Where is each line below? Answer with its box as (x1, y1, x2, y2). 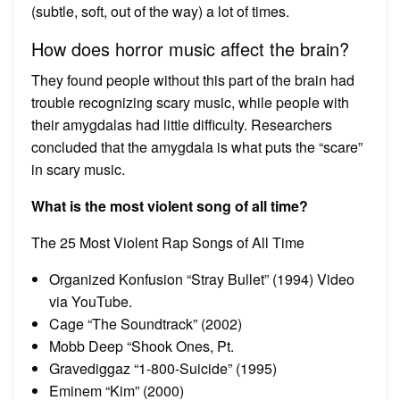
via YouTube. (49, 290, 132, 312)
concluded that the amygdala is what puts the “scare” (31, 136, 362, 157)
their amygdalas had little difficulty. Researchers (31, 113, 332, 135)
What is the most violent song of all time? (31, 195, 308, 216)
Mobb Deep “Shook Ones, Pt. (49, 335, 234, 356)
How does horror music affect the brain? (31, 35, 349, 62)
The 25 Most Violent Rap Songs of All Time (31, 231, 304, 253)
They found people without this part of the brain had (31, 69, 354, 90)
